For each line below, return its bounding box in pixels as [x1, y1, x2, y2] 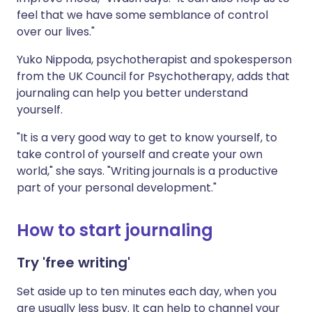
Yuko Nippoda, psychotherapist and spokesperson [17, 52, 292, 68]
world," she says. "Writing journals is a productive [17, 163, 278, 180]
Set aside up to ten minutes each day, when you [17, 283, 276, 300]
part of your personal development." [17, 180, 217, 196]
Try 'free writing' [17, 253, 130, 273]
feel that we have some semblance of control [17, 7, 268, 24]
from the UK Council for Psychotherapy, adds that [17, 68, 290, 85]
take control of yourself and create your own [17, 146, 263, 163]
